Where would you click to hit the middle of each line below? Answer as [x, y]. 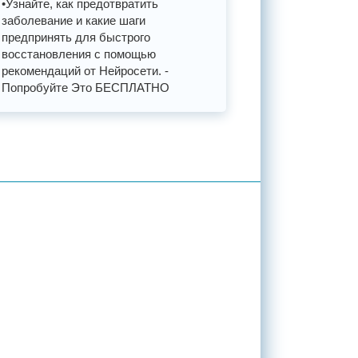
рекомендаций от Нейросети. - [86, 71]
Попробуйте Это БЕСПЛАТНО [86, 88]
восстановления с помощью [79, 54]
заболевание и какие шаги [74, 20]
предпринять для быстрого [76, 37]
